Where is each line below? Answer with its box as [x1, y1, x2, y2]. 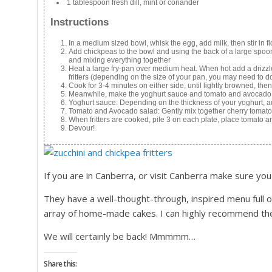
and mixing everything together [69, 56, 171, 65]
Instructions [50, 16, 109, 29]
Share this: [44, 259, 77, 270]
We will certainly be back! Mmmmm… [44, 230, 195, 243]
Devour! [69, 124, 95, 133]
